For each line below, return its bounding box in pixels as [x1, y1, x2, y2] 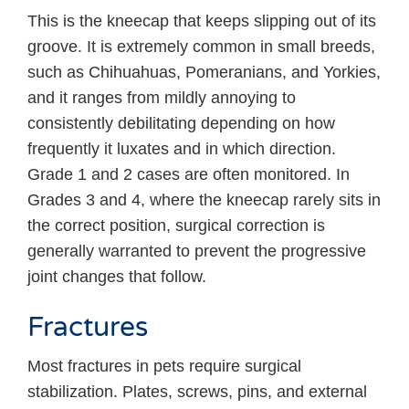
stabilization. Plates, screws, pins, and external [27, 383, 367, 402]
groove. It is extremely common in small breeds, [27, 37, 375, 57]
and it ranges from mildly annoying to [27, 89, 296, 108]
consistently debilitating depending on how [27, 114, 335, 133]
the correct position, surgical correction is [27, 216, 325, 236]
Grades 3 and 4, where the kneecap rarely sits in [27, 191, 381, 210]
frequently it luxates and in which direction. [27, 140, 336, 159]
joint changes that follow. [27, 267, 206, 287]
